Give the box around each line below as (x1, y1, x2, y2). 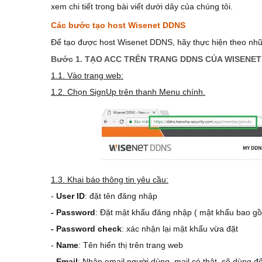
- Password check (51, 224, 122, 233)
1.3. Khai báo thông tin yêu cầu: (51, 175, 168, 184)
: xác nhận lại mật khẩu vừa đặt (122, 224, 238, 233)
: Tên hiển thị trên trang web (78, 240, 183, 250)
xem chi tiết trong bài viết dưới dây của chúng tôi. (51, 2, 233, 11)
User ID (54, 191, 85, 201)
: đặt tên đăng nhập (85, 191, 157, 201)
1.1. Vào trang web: (51, 71, 123, 80)
